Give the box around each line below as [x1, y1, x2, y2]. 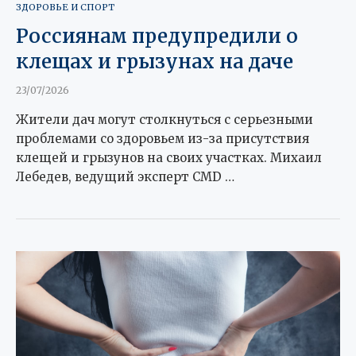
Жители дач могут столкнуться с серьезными [16, 111, 313, 127]
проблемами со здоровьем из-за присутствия [16, 130, 309, 146]
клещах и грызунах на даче [16, 48, 293, 74]
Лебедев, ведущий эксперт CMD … [16, 168, 234, 184]
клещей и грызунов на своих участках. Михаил [16, 149, 322, 165]
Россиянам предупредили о [16, 23, 298, 48]
